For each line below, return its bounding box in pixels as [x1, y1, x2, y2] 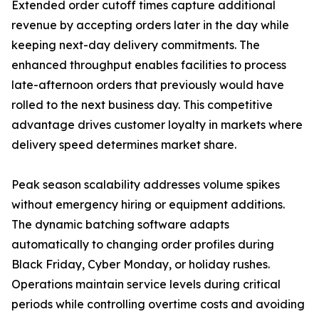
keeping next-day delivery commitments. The [11, 38, 260, 53]
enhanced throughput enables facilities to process [11, 58, 286, 73]
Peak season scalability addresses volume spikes [11, 177, 280, 192]
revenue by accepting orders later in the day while [11, 18, 289, 33]
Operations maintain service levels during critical [11, 277, 281, 292]
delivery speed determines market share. [11, 137, 236, 152]
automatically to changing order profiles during [11, 237, 274, 252]
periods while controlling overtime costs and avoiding [11, 297, 305, 312]
